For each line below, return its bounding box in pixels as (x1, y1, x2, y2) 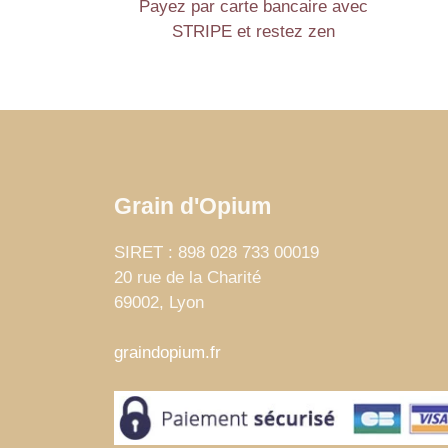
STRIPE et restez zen (172, 22, 335, 42)
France (114, 317, 166, 337)
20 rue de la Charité (114, 267, 261, 287)
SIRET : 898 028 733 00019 (114, 242, 319, 262)
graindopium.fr (114, 343, 221, 363)
